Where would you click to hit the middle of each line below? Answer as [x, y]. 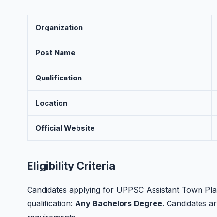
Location [51, 103]
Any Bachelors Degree [119, 203]
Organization [59, 27]
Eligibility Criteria [71, 166]
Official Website [65, 128]
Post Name [55, 53]
